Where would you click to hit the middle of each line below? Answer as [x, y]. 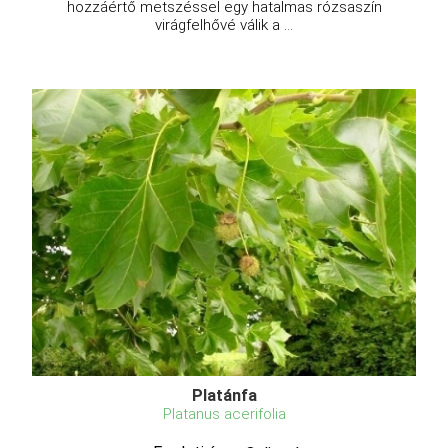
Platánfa [224, 396]
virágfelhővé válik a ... [224, 25]
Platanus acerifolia [224, 414]
